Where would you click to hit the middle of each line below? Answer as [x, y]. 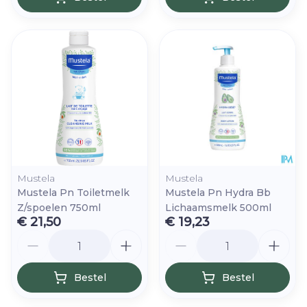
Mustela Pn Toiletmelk [73, 193]
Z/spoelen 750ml [59, 208]
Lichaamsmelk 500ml [218, 208]
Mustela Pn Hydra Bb [218, 193]
